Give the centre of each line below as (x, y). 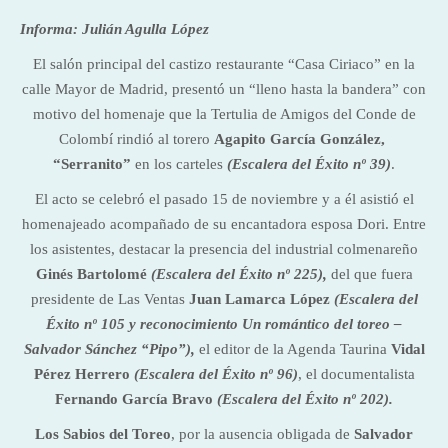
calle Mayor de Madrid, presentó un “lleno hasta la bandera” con (224, 89)
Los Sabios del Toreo (103, 434)
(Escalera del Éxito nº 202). (305, 399)
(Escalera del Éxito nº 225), (240, 274)
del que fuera (371, 274)
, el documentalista (356, 374)
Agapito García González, (301, 139)
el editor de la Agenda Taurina (294, 349)
